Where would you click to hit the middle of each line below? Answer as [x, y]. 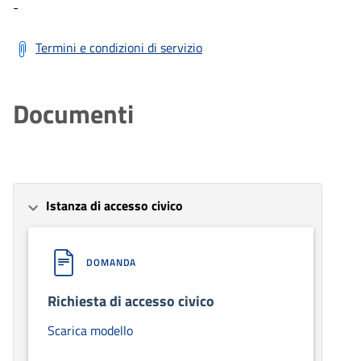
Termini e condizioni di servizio [119, 47]
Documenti [73, 113]
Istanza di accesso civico [114, 205]
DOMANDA [112, 262]
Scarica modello [90, 330]
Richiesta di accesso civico [131, 301]
